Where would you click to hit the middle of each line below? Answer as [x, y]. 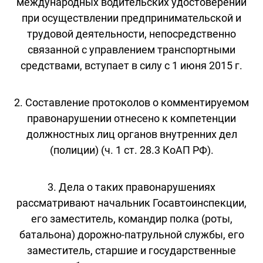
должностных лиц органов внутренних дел [131, 134]
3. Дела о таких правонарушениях [131, 187]
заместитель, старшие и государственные [131, 250]
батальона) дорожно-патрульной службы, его [131, 234]
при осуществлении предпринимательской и [131, 18]
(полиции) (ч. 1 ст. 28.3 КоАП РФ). [131, 150]
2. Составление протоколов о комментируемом [131, 102]
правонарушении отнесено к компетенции [131, 118]
